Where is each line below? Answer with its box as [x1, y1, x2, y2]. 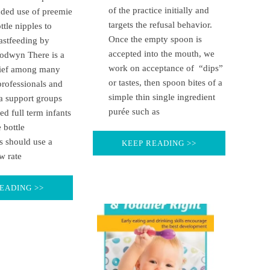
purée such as [108, 106, 160, 116]
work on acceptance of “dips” [108, 63, 223, 73]
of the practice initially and [108, 5, 209, 15]
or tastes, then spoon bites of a [108, 77, 222, 87]
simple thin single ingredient [108, 92, 215, 102]
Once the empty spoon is [108, 34, 202, 44]
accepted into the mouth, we [108, 48, 215, 58]
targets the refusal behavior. [108, 19, 212, 30]
